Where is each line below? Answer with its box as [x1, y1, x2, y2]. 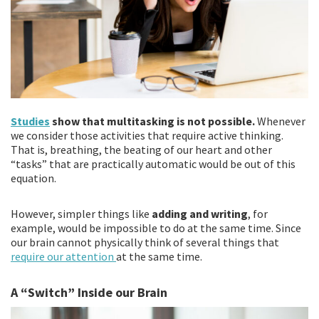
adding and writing [152, 206, 248, 221]
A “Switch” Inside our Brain [11, 284, 167, 301]
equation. [11, 171, 56, 186]
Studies [11, 114, 50, 129]
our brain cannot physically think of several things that [11, 235, 279, 250]
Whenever [257, 114, 305, 129]
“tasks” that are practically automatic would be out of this [11, 157, 296, 172]
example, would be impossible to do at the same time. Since [11, 221, 301, 236]
